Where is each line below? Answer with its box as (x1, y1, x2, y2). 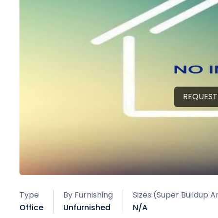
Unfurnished (63, 202, 110, 213)
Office (19, 202, 43, 213)
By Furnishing (63, 189, 113, 200)
